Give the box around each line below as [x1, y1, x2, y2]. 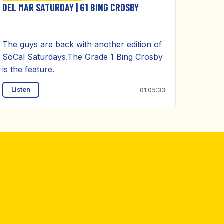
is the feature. [2, 64, 54, 74]
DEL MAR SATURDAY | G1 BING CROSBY [2, 1, 139, 13]
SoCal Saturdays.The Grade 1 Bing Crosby [2, 52, 163, 62]
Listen [11, 86, 30, 93]
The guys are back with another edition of [2, 39, 162, 49]
